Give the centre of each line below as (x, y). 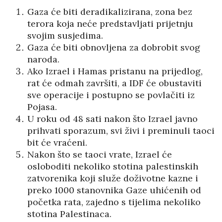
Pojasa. (42, 107)
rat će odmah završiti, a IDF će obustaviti (114, 83)
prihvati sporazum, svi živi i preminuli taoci (121, 131)
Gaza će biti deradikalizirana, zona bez (110, 12)
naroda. (43, 59)
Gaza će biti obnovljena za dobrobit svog (114, 48)
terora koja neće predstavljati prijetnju (110, 24)
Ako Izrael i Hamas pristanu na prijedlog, (115, 71)
